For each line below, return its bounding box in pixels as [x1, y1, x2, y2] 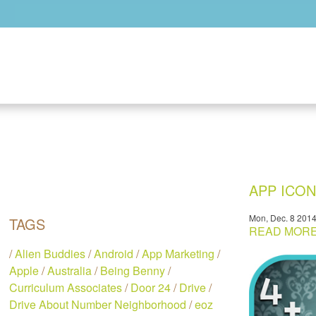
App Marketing [142, 245, 215, 262]
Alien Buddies [15, 245, 86, 262]
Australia [47, 262, 92, 279]
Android [94, 245, 134, 262]
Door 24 [130, 279, 171, 296]
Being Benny [100, 262, 166, 279]
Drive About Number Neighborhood [9, 296, 187, 312]
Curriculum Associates [9, 279, 123, 296]
